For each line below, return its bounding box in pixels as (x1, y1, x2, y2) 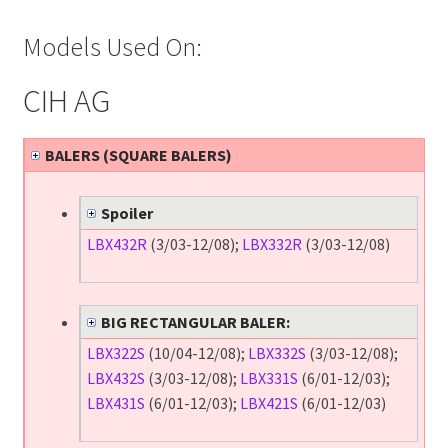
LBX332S (247, 343, 306, 364)
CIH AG (22, 81, 110, 122)
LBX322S (86, 343, 145, 364)
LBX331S (239, 368, 298, 389)
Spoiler (100, 203, 153, 224)
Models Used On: (22, 31, 202, 64)
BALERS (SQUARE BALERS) (44, 144, 232, 165)
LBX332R (241, 234, 302, 255)
